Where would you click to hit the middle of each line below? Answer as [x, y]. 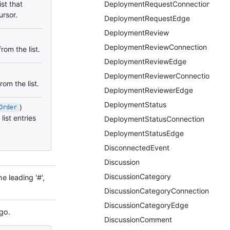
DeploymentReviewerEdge [149, 90]
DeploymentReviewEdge [145, 61]
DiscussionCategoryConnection [157, 191]
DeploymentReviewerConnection [159, 76]
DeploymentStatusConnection [154, 119]
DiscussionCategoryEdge [146, 205]
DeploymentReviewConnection [156, 47]
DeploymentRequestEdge [147, 18]
